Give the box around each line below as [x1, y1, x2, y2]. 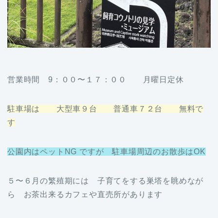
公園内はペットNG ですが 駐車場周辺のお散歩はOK [7, 147, 206, 156]
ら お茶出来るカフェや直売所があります [7, 190, 163, 199]
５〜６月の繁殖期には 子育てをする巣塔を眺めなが [7, 176, 204, 185]
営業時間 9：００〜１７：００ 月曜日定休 [7, 75, 184, 84]
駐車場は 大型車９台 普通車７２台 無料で [7, 104, 204, 113]
